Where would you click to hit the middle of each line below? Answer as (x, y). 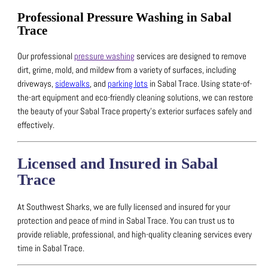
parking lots (128, 83)
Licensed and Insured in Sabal (118, 163)
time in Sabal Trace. (51, 248)
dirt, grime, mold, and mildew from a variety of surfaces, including (127, 70)
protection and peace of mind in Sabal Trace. (94, 220)
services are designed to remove (191, 56)
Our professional (46, 56)
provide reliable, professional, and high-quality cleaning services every (135, 234)
